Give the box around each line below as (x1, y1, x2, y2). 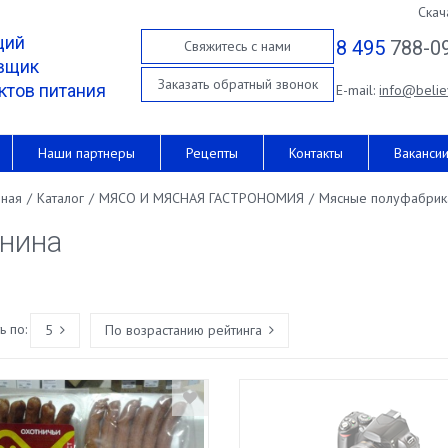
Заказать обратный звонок (157, 75, 318, 93)
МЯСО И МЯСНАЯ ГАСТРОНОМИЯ (98, 189, 304, 207)
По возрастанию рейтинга (104, 321, 262, 339)
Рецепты (186, 144, 238, 162)
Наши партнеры (38, 144, 135, 162)
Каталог (36, 189, 84, 207)
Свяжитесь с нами (184, 37, 292, 55)
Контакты (289, 144, 343, 162)
